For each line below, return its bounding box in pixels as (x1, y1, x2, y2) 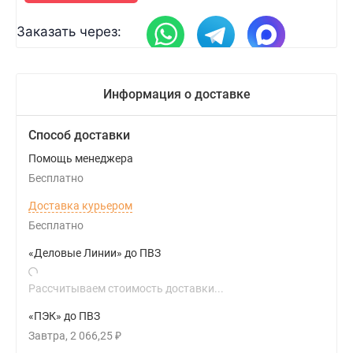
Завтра (28, 329, 65, 343)
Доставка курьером (28, 199, 132, 213)
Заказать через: (17, 23, 121, 39)
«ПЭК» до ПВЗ (28, 310, 100, 323)
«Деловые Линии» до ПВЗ (28, 247, 161, 260)
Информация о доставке (102, 87, 251, 102)
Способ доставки (28, 128, 130, 143)
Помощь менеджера (28, 152, 133, 165)
